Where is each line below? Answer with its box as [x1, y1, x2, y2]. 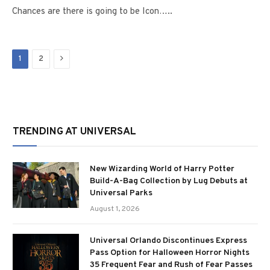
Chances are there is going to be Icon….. [12, 6, 172, 17]
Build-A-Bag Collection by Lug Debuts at [90, 176, 248, 186]
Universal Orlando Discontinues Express [90, 236, 247, 246]
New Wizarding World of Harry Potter [90, 164, 234, 174]
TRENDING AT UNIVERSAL [13, 125, 136, 139]
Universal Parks [90, 188, 152, 198]
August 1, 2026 [90, 204, 140, 214]
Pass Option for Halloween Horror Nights [90, 248, 250, 258]
